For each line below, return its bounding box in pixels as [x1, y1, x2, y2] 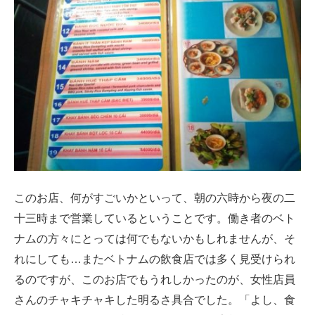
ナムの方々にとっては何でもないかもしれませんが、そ [14, 233, 295, 245]
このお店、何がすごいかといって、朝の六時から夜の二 [14, 192, 295, 205]
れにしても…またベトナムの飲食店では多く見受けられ [14, 253, 295, 266]
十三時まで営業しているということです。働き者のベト [14, 212, 295, 225]
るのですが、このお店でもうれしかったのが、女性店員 [14, 274, 295, 286]
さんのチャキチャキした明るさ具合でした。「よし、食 [14, 294, 295, 307]
